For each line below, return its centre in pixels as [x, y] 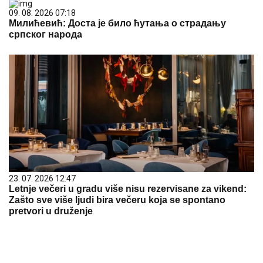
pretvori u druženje [51, 211]
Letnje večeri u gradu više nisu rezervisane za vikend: [128, 189]
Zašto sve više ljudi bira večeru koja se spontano [117, 200]
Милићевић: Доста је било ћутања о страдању [117, 23]
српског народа [45, 34]
